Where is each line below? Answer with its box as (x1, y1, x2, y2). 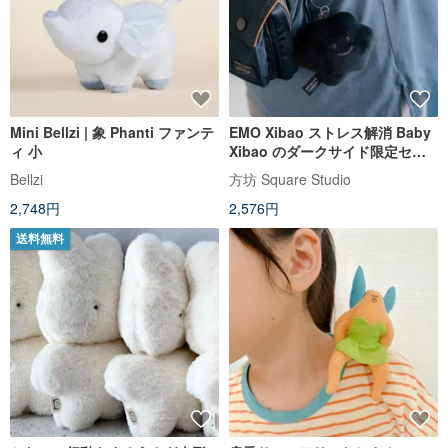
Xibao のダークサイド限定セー (229, 140, 426, 161)
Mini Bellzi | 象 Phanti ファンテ (10, 121, 214, 142)
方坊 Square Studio (229, 168, 351, 189)
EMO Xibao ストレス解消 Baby (229, 121, 431, 142)
